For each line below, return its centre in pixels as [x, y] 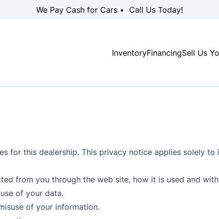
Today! [169, 10]
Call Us [142, 10]
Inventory [129, 53]
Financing [164, 53]
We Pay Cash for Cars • [83, 10]
